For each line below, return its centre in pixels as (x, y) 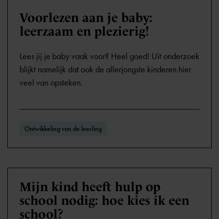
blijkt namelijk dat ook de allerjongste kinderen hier (105, 69)
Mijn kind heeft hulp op (90, 187)
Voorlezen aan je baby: (86, 18)
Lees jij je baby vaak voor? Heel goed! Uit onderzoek (109, 56)
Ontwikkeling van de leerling (63, 129)
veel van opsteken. (51, 83)
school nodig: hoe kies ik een (104, 200)
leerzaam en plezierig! (84, 31)
